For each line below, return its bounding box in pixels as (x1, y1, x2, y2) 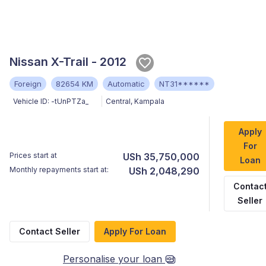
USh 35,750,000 (123, 150, 199, 163)
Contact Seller (19, 226, 80, 236)
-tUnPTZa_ (51, 96, 88, 106)
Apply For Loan (104, 226, 166, 236)
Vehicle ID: (13, 96, 49, 106)
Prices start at (9, 150, 57, 160)
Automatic (107, 78, 145, 88)
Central (106, 96, 131, 106)
